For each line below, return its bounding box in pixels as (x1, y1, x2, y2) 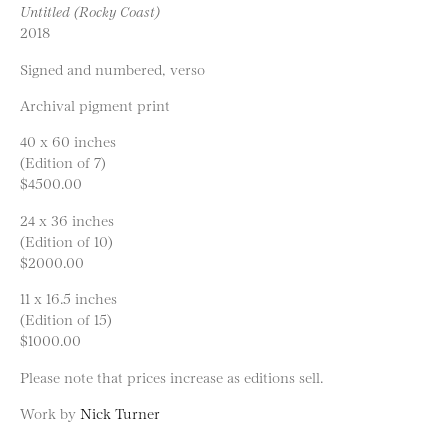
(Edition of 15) (20, 309, 112, 329)
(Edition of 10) (20, 230, 113, 250)
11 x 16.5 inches (20, 288, 117, 308)
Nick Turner (80, 402, 160, 422)
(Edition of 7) (20, 152, 106, 172)
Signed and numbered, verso (20, 58, 205, 78)
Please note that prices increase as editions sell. (20, 366, 323, 386)
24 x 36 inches (20, 209, 114, 229)
